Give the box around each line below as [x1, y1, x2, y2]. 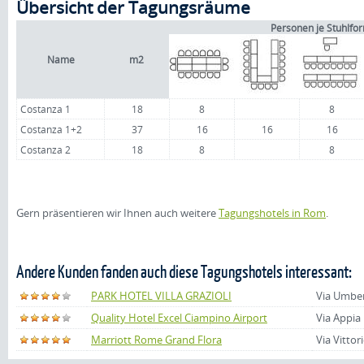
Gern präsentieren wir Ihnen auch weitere [16, 206, 219, 220]
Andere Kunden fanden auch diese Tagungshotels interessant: [16, 261, 352, 281]
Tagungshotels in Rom [219, 206, 326, 220]
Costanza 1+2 [20, 123, 82, 136]
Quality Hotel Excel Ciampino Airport [91, 310, 267, 325]
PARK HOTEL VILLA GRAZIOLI [91, 288, 232, 303]
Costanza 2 [20, 143, 71, 156]
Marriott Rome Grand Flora [91, 332, 222, 347]
